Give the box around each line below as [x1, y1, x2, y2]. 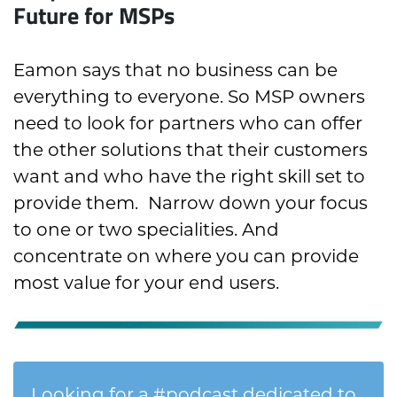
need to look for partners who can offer [13, 112, 362, 134]
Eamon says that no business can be [13, 58, 338, 81]
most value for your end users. [13, 271, 279, 293]
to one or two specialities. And [13, 218, 279, 240]
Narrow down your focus [144, 191, 368, 214]
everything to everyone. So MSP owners [13, 85, 365, 107]
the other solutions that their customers [13, 138, 368, 160]
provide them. [13, 191, 138, 214]
